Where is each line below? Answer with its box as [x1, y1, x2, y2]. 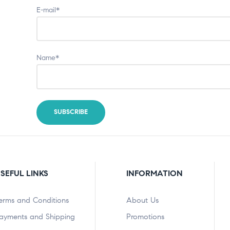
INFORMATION [126, 168, 183, 178]
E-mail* [36, 6, 60, 14]
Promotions [126, 212, 165, 221]
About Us [126, 195, 159, 205]
